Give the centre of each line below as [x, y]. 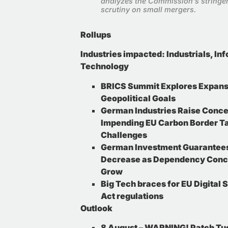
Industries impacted [121, 54]
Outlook [96, 208]
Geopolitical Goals [138, 98]
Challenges [124, 135]
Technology [105, 66]
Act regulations [132, 196]
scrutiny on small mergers [147, 10]
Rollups [96, 35]
